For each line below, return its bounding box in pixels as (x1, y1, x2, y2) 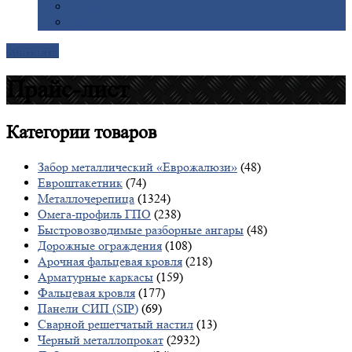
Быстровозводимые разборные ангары (38, 222, 244, 237)
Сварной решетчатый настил (38, 316, 193, 332)
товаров (90, 121, 156, 143)
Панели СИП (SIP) (38, 300, 138, 316)
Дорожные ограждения (38, 237, 162, 253)
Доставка (69, 15, 119, 30)
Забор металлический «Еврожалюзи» (38, 159, 237, 174)
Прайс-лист (6, 75, 129, 104)
